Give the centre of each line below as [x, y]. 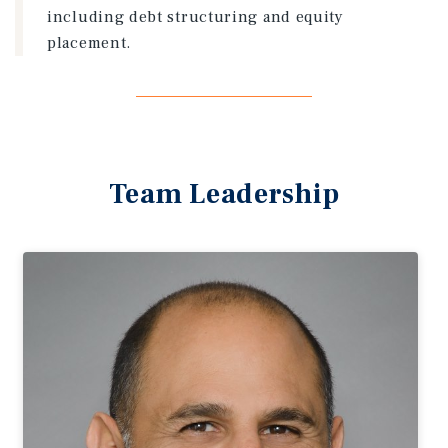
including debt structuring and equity [195, 17]
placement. [89, 43]
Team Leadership [224, 194]
